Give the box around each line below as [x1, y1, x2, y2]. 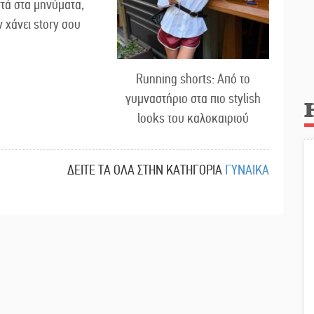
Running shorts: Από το [136, 70, 251, 87]
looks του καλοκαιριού [137, 109, 250, 126]
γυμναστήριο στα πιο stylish [125, 90, 261, 107]
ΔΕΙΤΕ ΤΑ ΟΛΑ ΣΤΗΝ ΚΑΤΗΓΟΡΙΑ [67, 161, 222, 178]
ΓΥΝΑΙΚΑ [225, 161, 269, 178]
